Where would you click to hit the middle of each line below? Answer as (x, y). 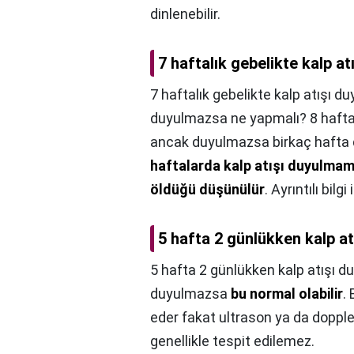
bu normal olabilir (287, 294)
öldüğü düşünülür (207, 190)
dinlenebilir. (185, 14)
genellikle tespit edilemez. (232, 341)
